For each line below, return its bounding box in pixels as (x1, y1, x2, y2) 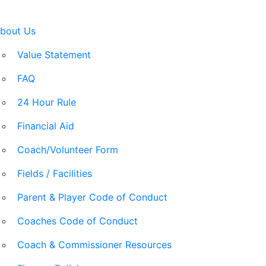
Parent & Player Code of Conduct (17, 191, 167, 203)
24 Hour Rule (17, 96, 76, 108)
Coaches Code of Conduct (17, 215, 138, 227)
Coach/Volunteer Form (17, 144, 118, 156)
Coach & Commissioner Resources (17, 239, 172, 251)
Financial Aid (17, 120, 74, 132)
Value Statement (17, 49, 91, 61)
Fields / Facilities (17, 167, 92, 179)
